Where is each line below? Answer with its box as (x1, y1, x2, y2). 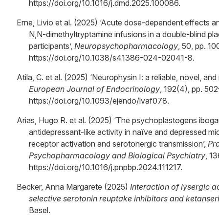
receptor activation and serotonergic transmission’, (29, 139, 208, 149)
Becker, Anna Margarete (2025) (17, 182, 130, 192)
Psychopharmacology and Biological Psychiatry (29, 151, 205, 160)
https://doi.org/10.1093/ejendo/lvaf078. (29, 96, 169, 106)
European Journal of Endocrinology (29, 84, 160, 94)
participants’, (29, 41, 74, 51)
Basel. (29, 205, 50, 215)
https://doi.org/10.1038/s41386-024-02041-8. (29, 53, 195, 63)
